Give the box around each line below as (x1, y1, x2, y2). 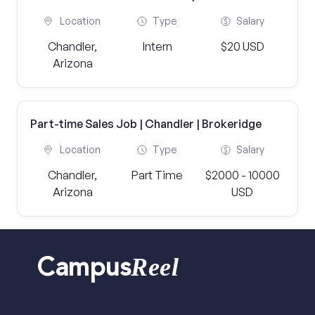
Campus (37, 257, 131, 283)
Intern (142, 39, 172, 53)
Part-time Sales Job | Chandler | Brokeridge (30, 117, 262, 131)
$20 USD (220, 39, 264, 53)
